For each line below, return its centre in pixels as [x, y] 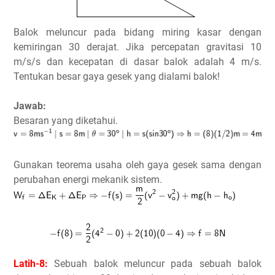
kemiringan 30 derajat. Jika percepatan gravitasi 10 [137, 47]
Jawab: [30, 106]
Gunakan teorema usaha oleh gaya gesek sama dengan [137, 165]
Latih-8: [31, 263]
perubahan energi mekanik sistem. [88, 179]
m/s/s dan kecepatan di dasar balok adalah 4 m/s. [137, 61]
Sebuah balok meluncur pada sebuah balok [155, 263]
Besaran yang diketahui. [66, 120]
